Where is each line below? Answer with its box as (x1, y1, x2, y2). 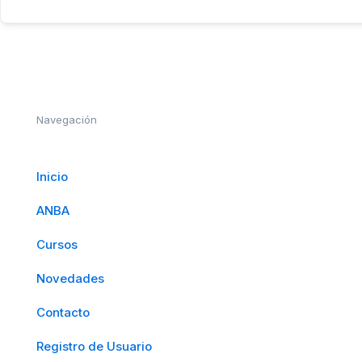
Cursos (36, 237, 78, 252)
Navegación (36, 113, 97, 126)
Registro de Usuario (36, 339, 152, 354)
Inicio (36, 169, 68, 184)
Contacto (36, 305, 90, 320)
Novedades (36, 271, 104, 286)
